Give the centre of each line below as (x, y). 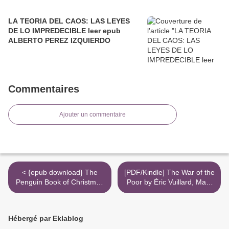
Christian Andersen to (60, 201)
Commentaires (44, 89)
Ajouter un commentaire (93, 114)
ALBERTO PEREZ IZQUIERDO (59, 40)
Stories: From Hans (60, 191)
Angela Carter (60, 211)
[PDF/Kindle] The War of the (169, 172)
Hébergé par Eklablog (46, 218)
